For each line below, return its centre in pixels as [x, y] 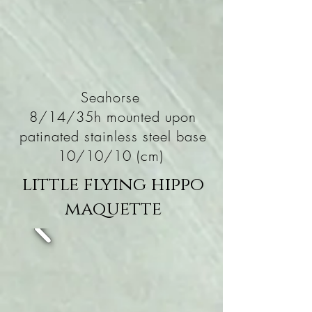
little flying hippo [113, 185]
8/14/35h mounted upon [113, 117]
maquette [113, 209]
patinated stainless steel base [113, 136]
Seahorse [113, 97]
